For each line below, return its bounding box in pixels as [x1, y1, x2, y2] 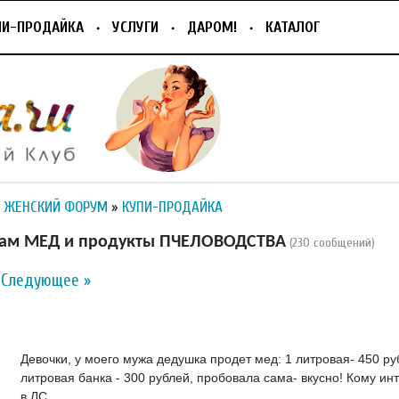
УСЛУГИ [112, 19, 159, 36]
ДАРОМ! [187, 19, 237, 36]
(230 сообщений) [289, 234, 375, 250]
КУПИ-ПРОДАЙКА [122, 199, 223, 216]
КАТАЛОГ [265, 19, 320, 36]
